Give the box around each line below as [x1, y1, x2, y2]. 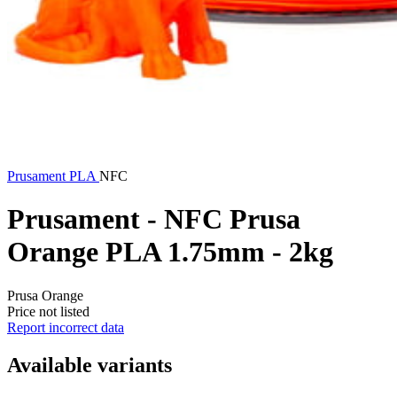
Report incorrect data [7, 319, 124, 335]
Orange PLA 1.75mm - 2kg [7, 236, 333, 269]
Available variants [7, 353, 172, 377]
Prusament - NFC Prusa [7, 203, 300, 236]
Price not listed [7, 303, 90, 319]
